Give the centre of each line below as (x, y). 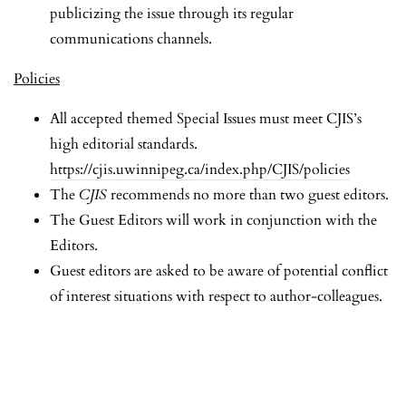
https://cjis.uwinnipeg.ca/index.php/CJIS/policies (200, 169)
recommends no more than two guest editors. (250, 194)
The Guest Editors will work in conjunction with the (213, 220)
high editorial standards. (124, 144)
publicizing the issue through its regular (172, 13)
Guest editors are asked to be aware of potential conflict (219, 271)
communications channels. (131, 39)
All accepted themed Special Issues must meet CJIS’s (206, 118)
